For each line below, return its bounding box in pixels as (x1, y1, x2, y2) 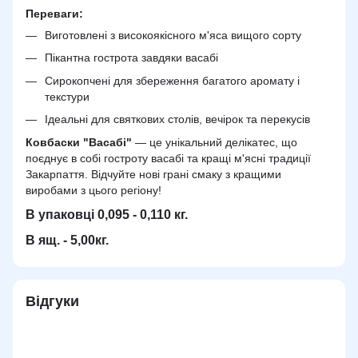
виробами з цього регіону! (26, 183, 161, 197)
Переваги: (26, 7, 83, 20)
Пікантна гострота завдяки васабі (45, 51, 218, 65)
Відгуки (26, 293, 79, 310)
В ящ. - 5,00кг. (26, 233, 109, 248)
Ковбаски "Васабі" (26, 135, 132, 149)
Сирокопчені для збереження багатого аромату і (45, 74, 300, 87)
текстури (45, 89, 89, 103)
